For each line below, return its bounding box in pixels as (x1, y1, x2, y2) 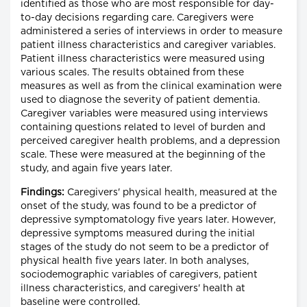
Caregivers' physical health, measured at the (64, 188, 277, 198)
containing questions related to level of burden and (21, 123, 265, 133)
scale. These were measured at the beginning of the (21, 150, 265, 160)
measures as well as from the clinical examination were (21, 82, 282, 92)
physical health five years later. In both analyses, (21, 256, 249, 267)
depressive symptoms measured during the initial (21, 229, 255, 239)
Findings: (21, 188, 64, 198)
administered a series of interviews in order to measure (21, 27, 282, 37)
